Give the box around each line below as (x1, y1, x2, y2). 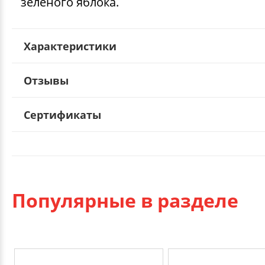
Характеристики (24, 38, 117, 53)
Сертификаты (24, 107, 101, 122)
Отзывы (24, 73, 69, 88)
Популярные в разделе (12, 187, 238, 213)
